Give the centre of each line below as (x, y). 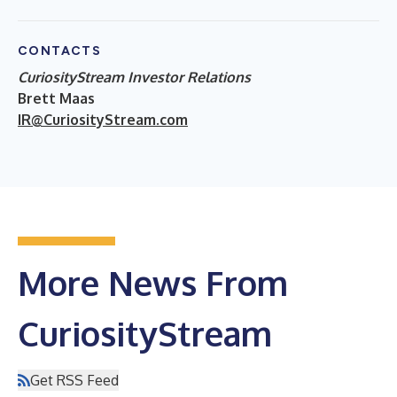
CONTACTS (60, 51)
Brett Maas (56, 98)
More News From (153, 282)
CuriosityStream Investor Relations (134, 77)
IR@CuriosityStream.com (103, 119)
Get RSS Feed (74, 380)
